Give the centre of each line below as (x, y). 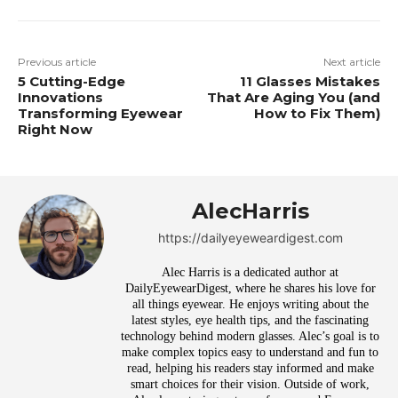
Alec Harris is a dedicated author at (250, 272)
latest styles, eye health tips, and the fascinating (250, 320)
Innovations (60, 97)
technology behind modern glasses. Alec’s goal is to (250, 336)
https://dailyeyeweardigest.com (250, 238)
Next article (351, 62)
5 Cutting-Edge (72, 81)
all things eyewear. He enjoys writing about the (250, 304)
